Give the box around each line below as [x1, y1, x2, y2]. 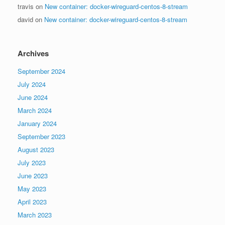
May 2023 [18, 184, 46, 194]
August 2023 [18, 145, 54, 155]
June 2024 [18, 92, 48, 102]
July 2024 [18, 79, 46, 89]
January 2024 [18, 119, 57, 129]
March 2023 [18, 210, 52, 220]
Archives [18, 48, 49, 59]
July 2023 [18, 158, 46, 168]
